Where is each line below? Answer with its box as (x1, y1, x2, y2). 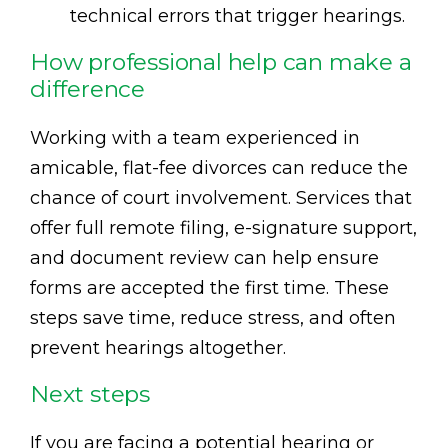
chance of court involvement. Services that (30, 187, 412, 210)
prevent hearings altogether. (30, 337, 286, 360)
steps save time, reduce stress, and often (30, 307, 396, 330)
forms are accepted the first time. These (30, 277, 389, 300)
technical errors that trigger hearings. (70, 5, 405, 28)
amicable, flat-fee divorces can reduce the (30, 157, 408, 180)
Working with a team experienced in (30, 127, 360, 150)
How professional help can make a (30, 48, 412, 77)
